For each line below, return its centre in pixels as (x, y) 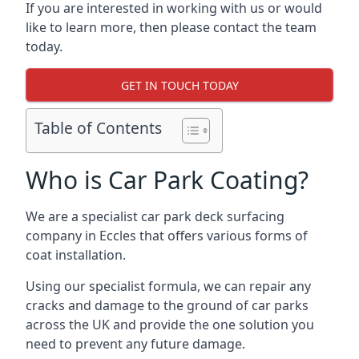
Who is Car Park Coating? (167, 180)
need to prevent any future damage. (135, 344)
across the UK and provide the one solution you (170, 325)
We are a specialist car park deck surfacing (155, 216)
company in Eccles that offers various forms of (167, 236)
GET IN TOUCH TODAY (179, 85)
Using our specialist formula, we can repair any (168, 286)
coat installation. (76, 255)
